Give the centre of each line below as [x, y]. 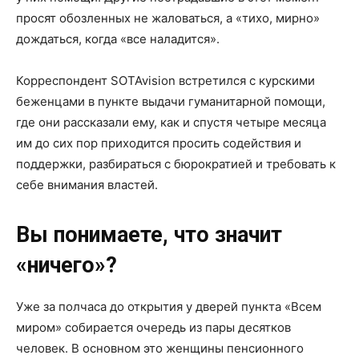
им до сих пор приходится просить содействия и [159, 143]
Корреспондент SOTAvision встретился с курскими [165, 80]
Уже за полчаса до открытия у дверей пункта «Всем [169, 306]
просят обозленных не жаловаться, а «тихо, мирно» [168, 18]
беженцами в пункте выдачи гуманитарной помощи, [171, 101]
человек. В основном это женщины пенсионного [160, 348]
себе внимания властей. [89, 184]
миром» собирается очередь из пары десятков [153, 327]
